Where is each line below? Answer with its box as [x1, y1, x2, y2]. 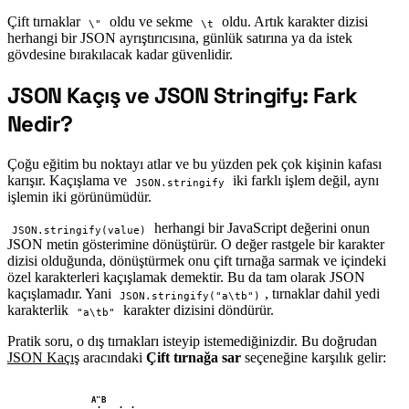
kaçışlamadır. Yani [7, 286, 115, 302]
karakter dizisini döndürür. [119, 302, 274, 319]
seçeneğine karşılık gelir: [241, 350, 386, 366]
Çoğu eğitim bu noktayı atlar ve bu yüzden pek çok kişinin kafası [7, 156, 382, 173]
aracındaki [79, 350, 146, 366]
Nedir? [7, 110, 73, 139]
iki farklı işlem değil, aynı [228, 173, 379, 189]
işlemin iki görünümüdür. [7, 189, 152, 205]
